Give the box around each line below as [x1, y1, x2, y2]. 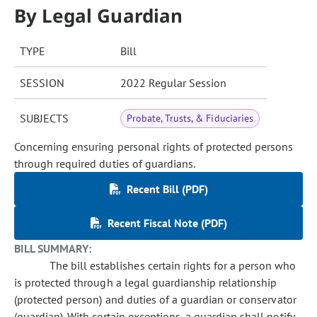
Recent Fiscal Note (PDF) [107, 216, 227, 230]
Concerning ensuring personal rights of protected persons [14, 139, 294, 154]
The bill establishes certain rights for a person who [50, 258, 296, 272]
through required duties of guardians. [14, 156, 195, 171]
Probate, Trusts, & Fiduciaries [127, 112, 253, 125]
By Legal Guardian [14, 3, 183, 28]
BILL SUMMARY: [14, 241, 92, 255]
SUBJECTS [20, 111, 69, 125]
